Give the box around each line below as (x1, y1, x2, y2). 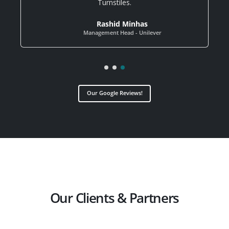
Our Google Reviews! (86, 89, 143, 97)
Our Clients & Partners (50, 188, 179, 207)
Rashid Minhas (97, 19, 148, 29)
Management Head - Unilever (83, 29, 162, 36)
